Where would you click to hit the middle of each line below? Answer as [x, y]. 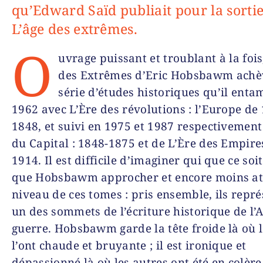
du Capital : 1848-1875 [74, 143]
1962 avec [41, 109]
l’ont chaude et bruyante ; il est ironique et [129, 245]
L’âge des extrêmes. [75, 29]
